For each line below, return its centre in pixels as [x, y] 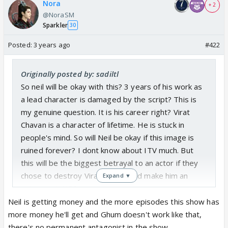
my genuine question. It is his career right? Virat [106, 112]
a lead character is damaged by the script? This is [109, 99]
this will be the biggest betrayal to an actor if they [110, 163]
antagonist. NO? [49, 188]
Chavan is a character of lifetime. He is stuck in [103, 124]
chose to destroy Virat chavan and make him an [105, 175]
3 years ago [52, 45]
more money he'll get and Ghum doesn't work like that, [105, 214]
